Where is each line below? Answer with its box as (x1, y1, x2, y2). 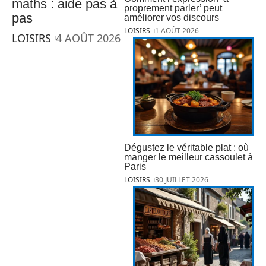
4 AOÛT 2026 (56, 31, 121, 46)
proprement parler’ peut (124, 3, 222, 14)
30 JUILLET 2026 (155, 175, 209, 185)
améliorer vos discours (124, 12, 219, 23)
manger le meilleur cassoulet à (124, 152, 253, 163)
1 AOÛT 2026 (155, 26, 199, 36)
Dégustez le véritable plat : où (124, 142, 249, 153)
